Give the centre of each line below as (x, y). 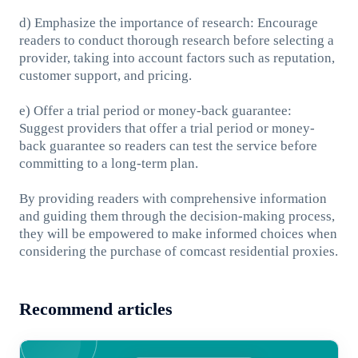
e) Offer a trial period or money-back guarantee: (155, 110)
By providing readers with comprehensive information (173, 198)
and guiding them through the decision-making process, (177, 216)
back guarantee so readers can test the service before (168, 145)
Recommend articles (95, 310)
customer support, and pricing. (105, 75)
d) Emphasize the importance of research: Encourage (168, 22)
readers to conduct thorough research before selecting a (176, 40)
